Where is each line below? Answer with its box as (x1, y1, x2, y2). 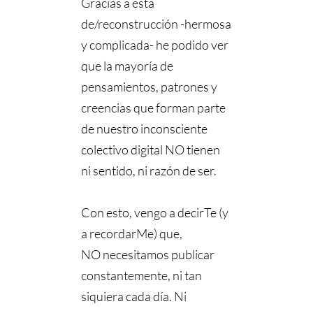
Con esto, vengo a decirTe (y (81, 205, 229, 221)
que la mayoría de (81, 58, 174, 74)
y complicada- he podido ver (81, 37, 229, 53)
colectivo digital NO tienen (81, 142, 221, 158)
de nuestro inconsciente (81, 121, 208, 137)
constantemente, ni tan (81, 268, 203, 284)
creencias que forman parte (81, 100, 226, 116)
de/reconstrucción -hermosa (81, 16, 232, 32)
